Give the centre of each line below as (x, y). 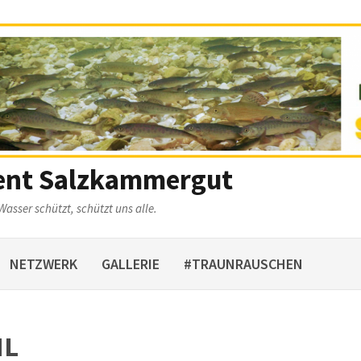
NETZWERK (44, 264)
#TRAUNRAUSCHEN (243, 264)
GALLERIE (131, 264)
